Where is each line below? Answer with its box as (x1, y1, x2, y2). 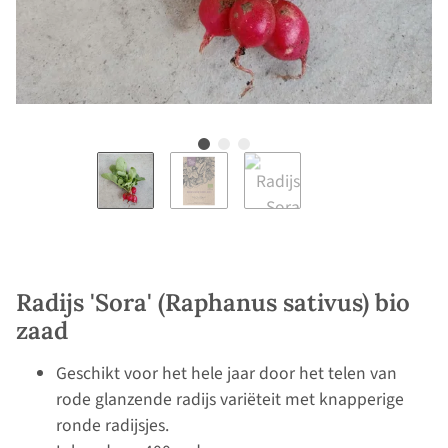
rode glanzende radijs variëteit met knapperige (56, 387, 404, 413)
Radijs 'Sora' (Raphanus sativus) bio (16, 287, 410, 319)
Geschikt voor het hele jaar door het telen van (56, 361, 397, 387)
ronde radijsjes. (56, 413, 169, 439)
